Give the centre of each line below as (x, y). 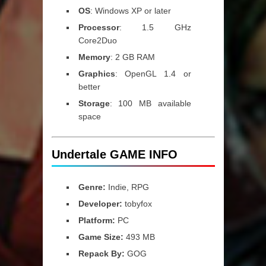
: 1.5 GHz (155, 28)
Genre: (92, 187)
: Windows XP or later (130, 11)
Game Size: (102, 237)
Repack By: (102, 254)
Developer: (100, 204)
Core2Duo (97, 41)
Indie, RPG (127, 187)
